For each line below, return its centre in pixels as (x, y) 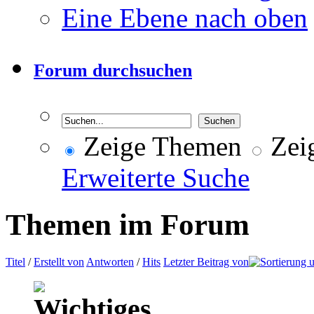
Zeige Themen (159, 146)
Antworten (110, 261)
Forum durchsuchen (113, 70)
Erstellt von (59, 261)
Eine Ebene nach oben (185, 18)
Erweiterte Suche (156, 177)
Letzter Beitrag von (206, 261)
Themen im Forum (128, 224)
